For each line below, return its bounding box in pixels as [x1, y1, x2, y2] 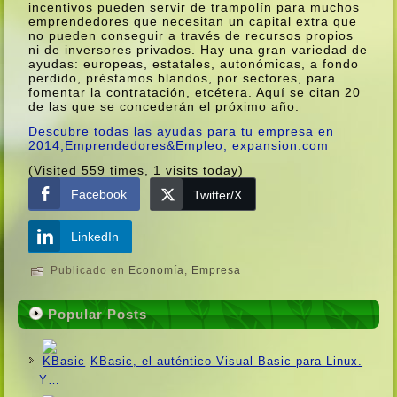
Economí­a [128, 264, 185, 277]
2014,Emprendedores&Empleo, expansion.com [28, 137, 330, 152]
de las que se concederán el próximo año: [28, 98, 300, 113]
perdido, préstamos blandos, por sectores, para [28, 70, 337, 85]
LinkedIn [71, 229, 120, 244]
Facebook [71, 186, 128, 201]
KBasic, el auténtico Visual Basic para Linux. [90, 354, 363, 369]
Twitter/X [193, 187, 243, 202]
